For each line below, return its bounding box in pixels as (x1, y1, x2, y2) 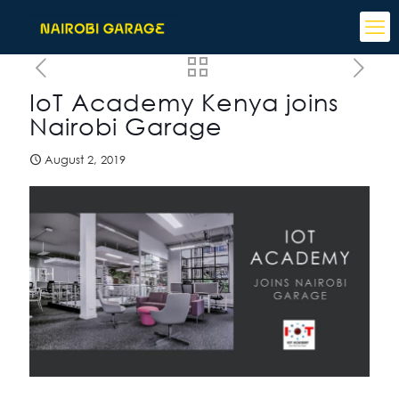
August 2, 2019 (45, 152, 126, 167)
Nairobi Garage (29, 111, 223, 141)
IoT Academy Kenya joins (29, 87, 338, 117)
